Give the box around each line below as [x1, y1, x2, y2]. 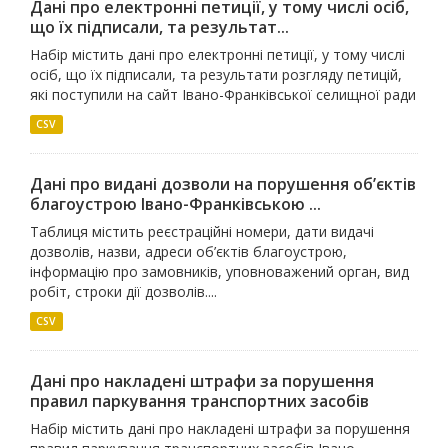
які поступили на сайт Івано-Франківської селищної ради [30, 85, 416, 104]
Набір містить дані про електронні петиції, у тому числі [30, 45, 405, 64]
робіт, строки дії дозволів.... [30, 282, 217, 301]
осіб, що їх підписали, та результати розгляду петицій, [30, 65, 402, 84]
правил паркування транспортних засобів [30, 390, 369, 412]
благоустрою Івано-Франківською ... [30, 193, 321, 215]
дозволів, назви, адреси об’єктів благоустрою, [30, 242, 347, 261]
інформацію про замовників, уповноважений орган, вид [30, 262, 409, 281]
